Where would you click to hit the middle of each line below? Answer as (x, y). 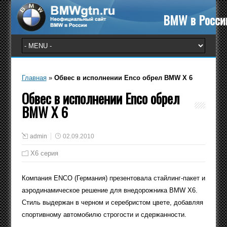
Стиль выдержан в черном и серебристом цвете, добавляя (112, 202)
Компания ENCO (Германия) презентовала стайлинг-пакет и (113, 178)
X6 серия (44, 153)
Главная (34, 78)
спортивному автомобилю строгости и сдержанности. (104, 215)
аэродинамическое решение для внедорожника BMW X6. (109, 190)
